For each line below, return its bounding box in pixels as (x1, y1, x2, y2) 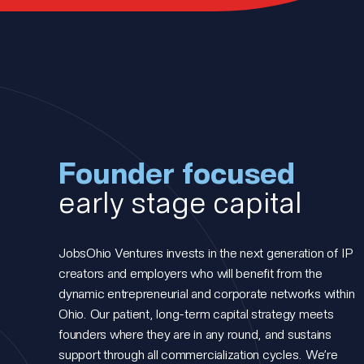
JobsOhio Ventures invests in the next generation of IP (58, 245, 354, 261)
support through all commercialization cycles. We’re (58, 346, 338, 362)
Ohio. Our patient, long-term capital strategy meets (58, 305, 334, 322)
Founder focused (58, 154, 295, 190)
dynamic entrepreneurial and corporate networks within (58, 285, 355, 301)
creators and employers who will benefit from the (58, 265, 323, 281)
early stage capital (58, 184, 302, 219)
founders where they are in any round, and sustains (58, 326, 332, 342)
